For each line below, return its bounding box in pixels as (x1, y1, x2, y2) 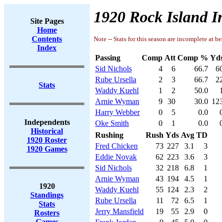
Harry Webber (95, 108, 140, 116)
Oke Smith (95, 119, 129, 127)
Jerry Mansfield (95, 207, 144, 216)
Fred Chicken (95, 142, 138, 150)
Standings (30, 191, 63, 199)
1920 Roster (27, 136, 67, 144)
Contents (32, 35, 62, 43)
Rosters (34, 209, 59, 217)
